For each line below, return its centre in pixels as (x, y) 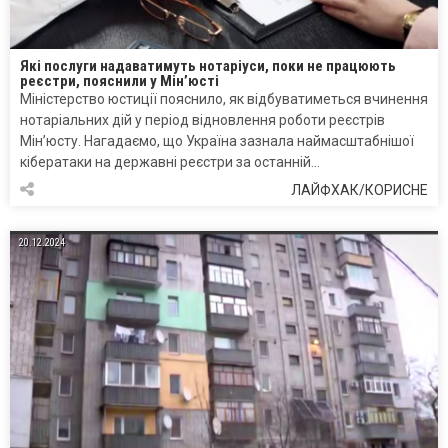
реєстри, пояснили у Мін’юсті (119, 81)
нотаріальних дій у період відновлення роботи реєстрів (202, 120)
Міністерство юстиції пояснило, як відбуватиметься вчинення (224, 99)
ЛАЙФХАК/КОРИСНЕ (359, 190)
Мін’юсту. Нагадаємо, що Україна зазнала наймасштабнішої (217, 141)
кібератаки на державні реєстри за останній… (170, 162)
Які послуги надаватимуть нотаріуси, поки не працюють (208, 66)
